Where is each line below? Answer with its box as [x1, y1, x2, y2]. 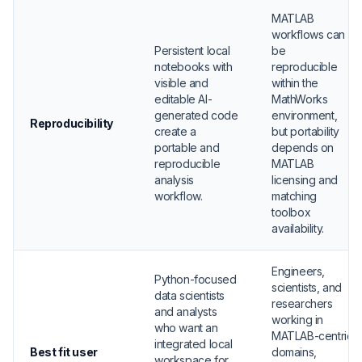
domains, [271, 345, 317, 359]
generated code [154, 108, 238, 122]
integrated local [154, 337, 233, 351]
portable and [154, 141, 220, 154]
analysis [154, 173, 194, 187]
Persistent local [154, 44, 230, 57]
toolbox [271, 205, 311, 219]
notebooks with [154, 60, 233, 74]
